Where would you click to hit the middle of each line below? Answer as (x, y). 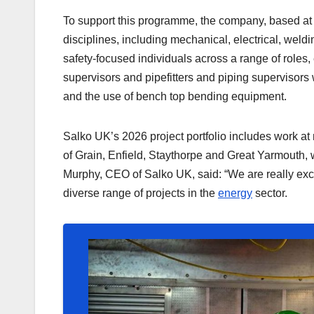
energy (235, 193)
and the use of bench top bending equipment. (175, 97)
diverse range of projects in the (141, 193)
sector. (270, 193)
